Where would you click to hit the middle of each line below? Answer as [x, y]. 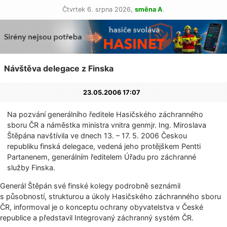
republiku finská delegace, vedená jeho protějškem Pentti [104, 146]
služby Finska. [31, 168]
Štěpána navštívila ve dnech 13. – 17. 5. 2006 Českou [97, 136]
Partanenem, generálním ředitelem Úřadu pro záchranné [102, 157]
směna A [149, 9]
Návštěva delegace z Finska [59, 69]
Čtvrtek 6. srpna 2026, [99, 9]
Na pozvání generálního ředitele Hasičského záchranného [105, 115]
